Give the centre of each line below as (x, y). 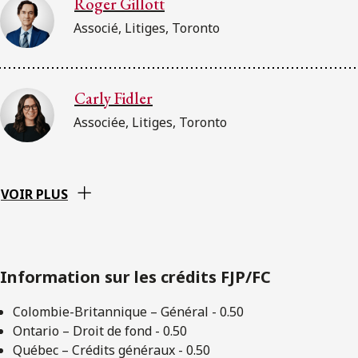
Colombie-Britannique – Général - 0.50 (128, 311)
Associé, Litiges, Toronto (147, 28)
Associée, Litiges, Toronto (150, 122)
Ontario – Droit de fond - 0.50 (100, 330)
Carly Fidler (113, 98)
